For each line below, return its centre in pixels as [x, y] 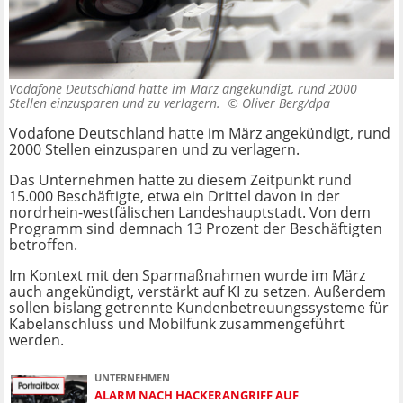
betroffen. [43, 245]
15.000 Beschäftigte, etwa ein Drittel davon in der [175, 197]
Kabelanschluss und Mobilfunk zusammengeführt [177, 324]
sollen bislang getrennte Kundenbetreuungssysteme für [199, 308]
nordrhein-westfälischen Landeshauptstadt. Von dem [190, 213]
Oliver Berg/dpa [286, 103]
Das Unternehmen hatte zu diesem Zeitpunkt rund [180, 180]
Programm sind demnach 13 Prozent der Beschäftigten [196, 229]
